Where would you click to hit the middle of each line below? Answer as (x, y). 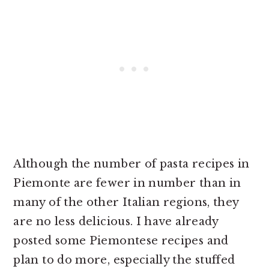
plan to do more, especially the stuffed (124, 260)
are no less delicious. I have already (116, 222)
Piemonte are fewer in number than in (127, 183)
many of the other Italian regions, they (126, 202)
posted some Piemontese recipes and (121, 241)
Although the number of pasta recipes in (131, 164)
